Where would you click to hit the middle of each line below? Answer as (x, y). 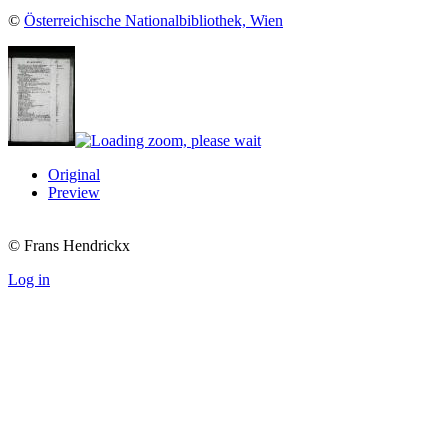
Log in (29, 280)
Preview (74, 193)
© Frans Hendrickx (69, 246)
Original (74, 175)
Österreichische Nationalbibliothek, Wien (153, 21)
